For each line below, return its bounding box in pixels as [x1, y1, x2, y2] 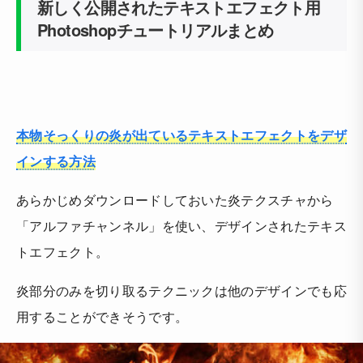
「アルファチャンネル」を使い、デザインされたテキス [16, 216, 348, 235]
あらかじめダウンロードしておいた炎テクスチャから [16, 190, 334, 209]
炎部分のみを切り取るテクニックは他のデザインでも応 [16, 281, 347, 300]
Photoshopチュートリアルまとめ [37, 18, 274, 41]
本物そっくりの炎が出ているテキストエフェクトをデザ [16, 126, 348, 144]
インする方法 [16, 152, 96, 170]
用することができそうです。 [16, 307, 189, 326]
